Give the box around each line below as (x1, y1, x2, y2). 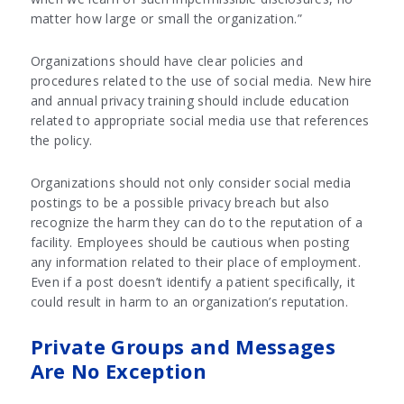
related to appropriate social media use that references (30, 112, 370, 130)
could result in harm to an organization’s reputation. (30, 293, 364, 311)
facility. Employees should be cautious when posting (30, 234, 350, 252)
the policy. (30, 132, 96, 150)
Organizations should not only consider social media (30, 174, 352, 192)
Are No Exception (30, 358, 213, 385)
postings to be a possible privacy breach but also (30, 194, 330, 212)
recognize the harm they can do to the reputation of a (30, 214, 363, 232)
